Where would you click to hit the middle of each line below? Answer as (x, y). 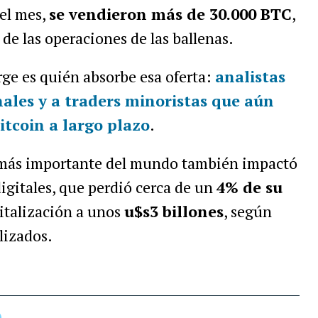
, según (247, 212)
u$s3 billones (174, 212)
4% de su (249, 187)
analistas (250, 77)
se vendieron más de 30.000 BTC (170, 14)
